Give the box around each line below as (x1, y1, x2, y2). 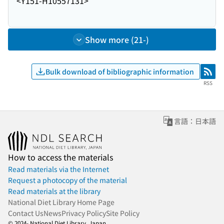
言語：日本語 (174, 116, 216, 126)
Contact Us (8, 208, 43, 218)
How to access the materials (8, 151, 113, 163)
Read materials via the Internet (8, 164, 109, 174)
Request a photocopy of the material (8, 175, 127, 185)
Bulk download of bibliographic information (45, 66, 194, 76)
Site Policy (106, 208, 139, 218)
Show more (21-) (85, 33, 149, 45)
